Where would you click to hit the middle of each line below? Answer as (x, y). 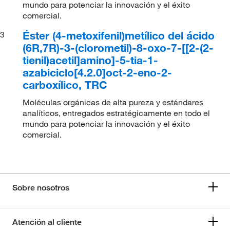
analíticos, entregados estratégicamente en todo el (117, 113)
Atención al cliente (47, 222)
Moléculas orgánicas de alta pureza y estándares (113, 102)
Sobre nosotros (41, 188)
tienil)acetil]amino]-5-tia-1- (91, 60)
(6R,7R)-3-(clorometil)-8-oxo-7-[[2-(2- (118, 48)
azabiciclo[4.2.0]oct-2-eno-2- (98, 72)
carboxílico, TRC (65, 85)
